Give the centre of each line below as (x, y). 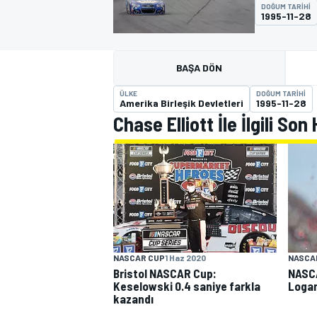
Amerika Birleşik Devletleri (181, 103)
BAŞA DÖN (199, 68)
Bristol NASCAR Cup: (165, 273)
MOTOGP (130, 25)
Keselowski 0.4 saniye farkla (187, 286)
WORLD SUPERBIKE (156, 235)
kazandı (133, 298)
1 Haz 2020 (185, 257)
